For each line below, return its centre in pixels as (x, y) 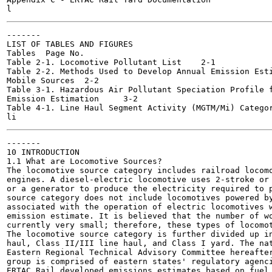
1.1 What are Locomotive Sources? (84, 161)
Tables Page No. (21, 53)
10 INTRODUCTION (43, 152)
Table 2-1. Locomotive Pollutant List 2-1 (94, 62)
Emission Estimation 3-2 (53, 99)
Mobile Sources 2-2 (41, 80)
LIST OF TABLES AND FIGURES (70, 44)
